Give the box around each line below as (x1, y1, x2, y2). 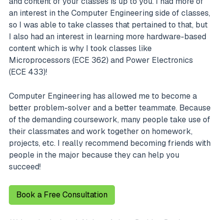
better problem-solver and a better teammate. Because (9, 102, 211, 113)
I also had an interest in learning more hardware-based (9, 31, 206, 42)
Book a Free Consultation (16, 190, 108, 200)
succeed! (9, 161, 43, 172)
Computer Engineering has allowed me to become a (9, 90, 197, 101)
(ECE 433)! (9, 66, 47, 77)
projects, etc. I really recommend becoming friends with (9, 137, 211, 148)
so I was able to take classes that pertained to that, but (9, 19, 208, 30)
